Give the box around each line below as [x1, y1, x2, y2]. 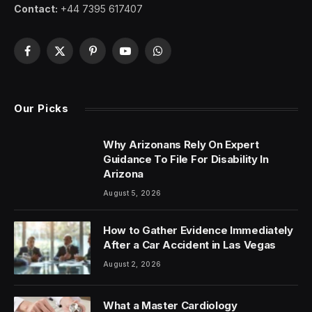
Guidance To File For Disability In [103, 153, 269, 166]
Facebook [26, 51, 74, 63]
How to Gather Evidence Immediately [103, 224, 293, 237]
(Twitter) [58, 65, 98, 78]
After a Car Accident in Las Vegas [103, 238, 276, 252]
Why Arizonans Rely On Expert [103, 138, 259, 152]
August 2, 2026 [103, 260, 162, 269]
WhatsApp [157, 51, 205, 63]
